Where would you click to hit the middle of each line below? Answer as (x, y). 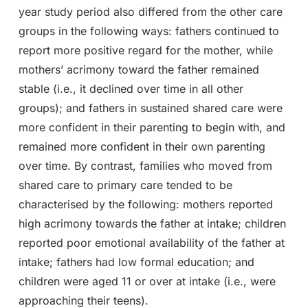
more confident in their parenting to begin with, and (152, 127)
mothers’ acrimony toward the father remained (139, 69)
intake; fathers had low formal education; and (136, 262)
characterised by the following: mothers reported (145, 204)
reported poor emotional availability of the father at (151, 242)
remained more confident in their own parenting (142, 146)
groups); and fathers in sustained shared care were (150, 108)
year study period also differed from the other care (150, 11)
